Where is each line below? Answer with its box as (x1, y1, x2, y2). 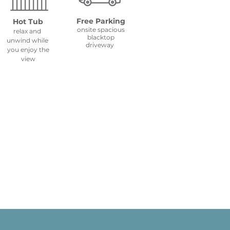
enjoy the (18, 46, 49, 53)
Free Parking (76, 16, 125, 26)
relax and (13, 27, 43, 35)
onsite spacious (76, 26, 125, 33)
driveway (86, 41, 116, 49)
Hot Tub (13, 17, 43, 26)
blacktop (87, 33, 114, 41)
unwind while (6, 36, 50, 44)
